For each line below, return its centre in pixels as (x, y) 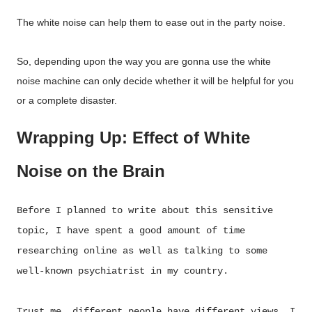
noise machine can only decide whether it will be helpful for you (155, 81)
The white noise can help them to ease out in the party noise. (151, 22)
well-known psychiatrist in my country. (123, 271)
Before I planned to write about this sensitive (145, 210)
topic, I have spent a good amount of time (131, 230)
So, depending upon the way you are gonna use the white (144, 61)
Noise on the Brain (91, 171)
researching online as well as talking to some (142, 250)
